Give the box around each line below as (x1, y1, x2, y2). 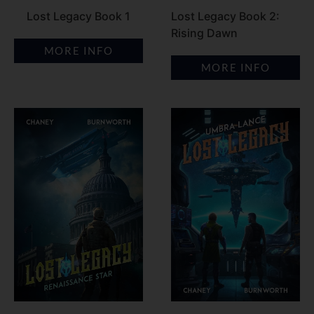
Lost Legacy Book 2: (171, 9, 280, 24)
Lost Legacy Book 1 (27, 9, 130, 24)
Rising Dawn (171, 26, 238, 41)
